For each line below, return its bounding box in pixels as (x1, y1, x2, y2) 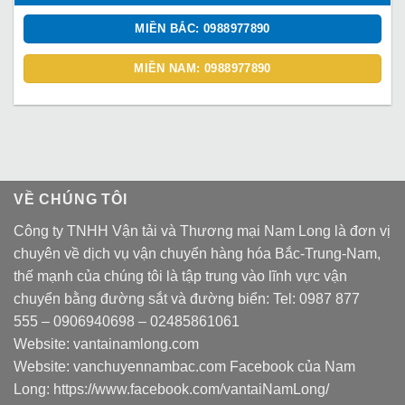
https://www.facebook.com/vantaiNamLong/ (53, 381, 329, 398)
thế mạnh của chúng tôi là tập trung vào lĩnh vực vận (14, 268, 347, 285)
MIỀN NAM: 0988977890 (134, 61, 271, 76)
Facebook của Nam (226, 359, 355, 375)
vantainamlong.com (73, 336, 199, 353)
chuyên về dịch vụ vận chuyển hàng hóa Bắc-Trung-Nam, (14, 246, 381, 262)
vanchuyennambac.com (73, 359, 226, 375)
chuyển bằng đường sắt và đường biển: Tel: (14, 291, 299, 307)
